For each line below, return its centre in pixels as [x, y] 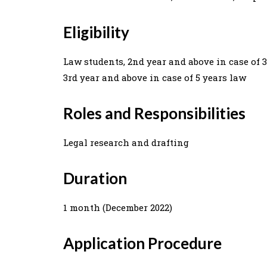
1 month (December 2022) [118, 207]
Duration [95, 178]
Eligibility [96, 32]
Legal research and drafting [126, 142]
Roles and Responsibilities [154, 113]
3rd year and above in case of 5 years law [155, 77]
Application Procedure [142, 243]
